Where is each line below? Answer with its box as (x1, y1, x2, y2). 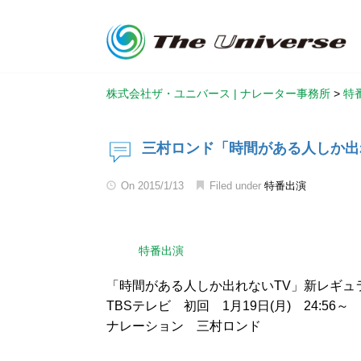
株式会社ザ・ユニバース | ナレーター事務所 (106, 87, 330, 100)
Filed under (206, 180, 264, 192)
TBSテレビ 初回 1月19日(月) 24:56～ (106, 299, 349, 313)
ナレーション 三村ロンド (106, 319, 261, 333)
